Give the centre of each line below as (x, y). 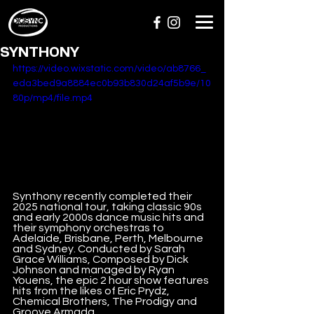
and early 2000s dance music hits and (109, 217)
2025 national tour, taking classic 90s (108, 206)
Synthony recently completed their (103, 196)
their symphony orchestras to (89, 227)
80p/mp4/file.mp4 (53, 98)
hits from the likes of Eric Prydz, (92, 291)
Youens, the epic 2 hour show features (112, 280)
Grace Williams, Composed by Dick (102, 259)
